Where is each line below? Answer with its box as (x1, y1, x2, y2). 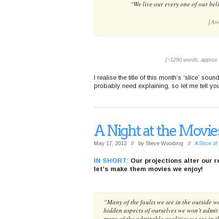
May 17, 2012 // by (94, 140, 146, 146)
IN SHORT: (94, 156, 129, 164)
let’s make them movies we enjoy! (94, 165, 203, 173)
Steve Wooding (146, 140, 183, 146)
